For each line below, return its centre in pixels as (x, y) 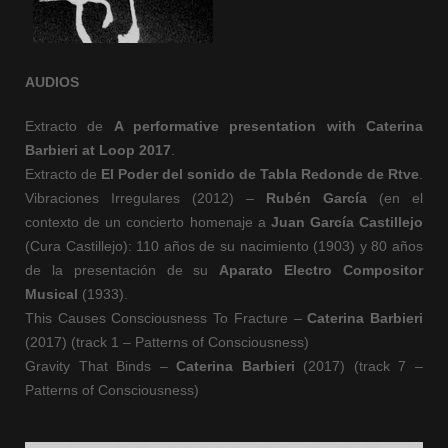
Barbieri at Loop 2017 (98, 150)
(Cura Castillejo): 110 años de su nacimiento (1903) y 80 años (224, 246)
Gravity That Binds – (101, 366)
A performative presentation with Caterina (268, 126)
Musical (51, 294)
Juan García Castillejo (346, 222)
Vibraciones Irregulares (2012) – (145, 198)
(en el (395, 198)
